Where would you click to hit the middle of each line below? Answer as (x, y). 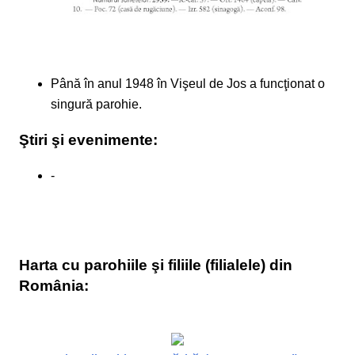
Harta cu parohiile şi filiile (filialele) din (156, 265)
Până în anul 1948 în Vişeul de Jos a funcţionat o (188, 84)
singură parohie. (96, 105)
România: (54, 285)
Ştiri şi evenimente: (88, 140)
